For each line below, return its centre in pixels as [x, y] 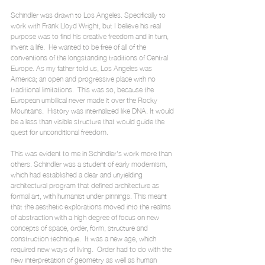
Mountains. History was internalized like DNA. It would [93, 110]
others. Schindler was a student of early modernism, [90, 164]
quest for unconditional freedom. [60, 132]
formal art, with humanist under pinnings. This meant [90, 195]
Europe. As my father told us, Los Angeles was [82, 68]
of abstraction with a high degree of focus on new [86, 217]
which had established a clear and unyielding [77, 174]
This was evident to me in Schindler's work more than [92, 153]
